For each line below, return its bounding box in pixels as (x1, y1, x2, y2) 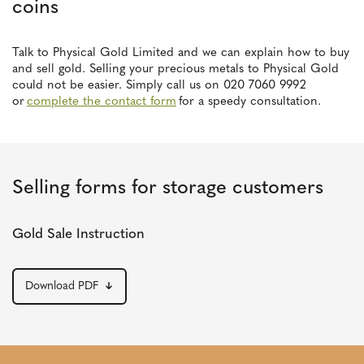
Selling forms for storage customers (12, 179, 323, 198)
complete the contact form (27, 96, 176, 108)
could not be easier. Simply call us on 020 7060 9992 (12, 80, 306, 92)
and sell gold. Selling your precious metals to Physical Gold (12, 63, 339, 76)
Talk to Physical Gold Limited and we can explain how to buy (12, 47, 349, 59)
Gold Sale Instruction (12, 227, 145, 241)
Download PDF (25, 280, 98, 292)
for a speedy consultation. (176, 96, 321, 108)
